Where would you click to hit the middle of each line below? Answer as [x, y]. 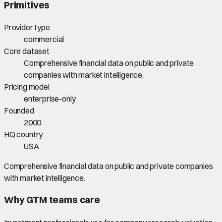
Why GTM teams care [52, 200]
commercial [44, 39]
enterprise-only [50, 99]
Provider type [27, 28]
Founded [19, 111]
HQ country [24, 135]
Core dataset [27, 51]
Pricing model [27, 87]
